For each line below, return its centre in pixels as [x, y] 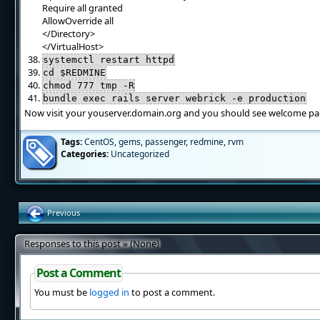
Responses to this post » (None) [91, 244]
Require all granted [83, 8]
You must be [61, 292]
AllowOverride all [78, 21]
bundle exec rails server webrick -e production [175, 98]
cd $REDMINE [75, 72]
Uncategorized [140, 154]
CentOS [99, 142]
